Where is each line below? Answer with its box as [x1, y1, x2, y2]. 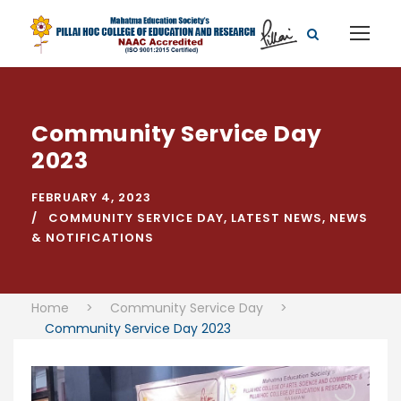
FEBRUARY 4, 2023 [31, 189, 151, 207]
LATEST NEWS [231, 209, 322, 227]
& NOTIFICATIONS [31, 229, 154, 247]
